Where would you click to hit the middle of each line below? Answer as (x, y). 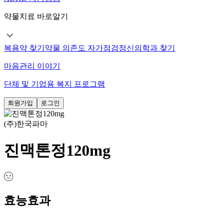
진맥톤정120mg (57, 150)
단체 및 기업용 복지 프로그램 (54, 84)
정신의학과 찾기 (147, 48)
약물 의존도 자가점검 (82, 48)
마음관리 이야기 (32, 66)
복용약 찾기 (24, 48)
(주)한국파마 (26, 124)
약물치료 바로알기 (36, 17)
